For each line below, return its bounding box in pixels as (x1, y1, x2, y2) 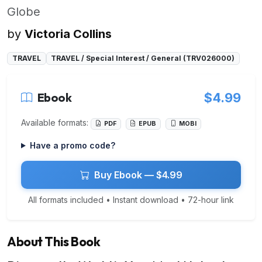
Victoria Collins (25, 26, 112, 41)
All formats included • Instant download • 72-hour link (28, 194, 234, 205)
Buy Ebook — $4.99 (94, 168, 182, 181)
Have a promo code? (29, 140, 115, 150)
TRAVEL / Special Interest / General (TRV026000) (51, 53, 235, 63)
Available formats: (21, 118, 91, 127)
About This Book (7, 233, 101, 250)
